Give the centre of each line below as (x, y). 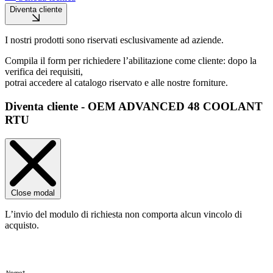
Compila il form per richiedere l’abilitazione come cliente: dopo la (131, 61)
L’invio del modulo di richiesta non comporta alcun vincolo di (123, 214)
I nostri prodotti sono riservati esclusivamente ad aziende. (114, 40)
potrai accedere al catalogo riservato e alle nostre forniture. (116, 83)
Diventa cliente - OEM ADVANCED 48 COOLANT (134, 107)
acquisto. (22, 225)
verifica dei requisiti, (44, 72)
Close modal (33, 193)
